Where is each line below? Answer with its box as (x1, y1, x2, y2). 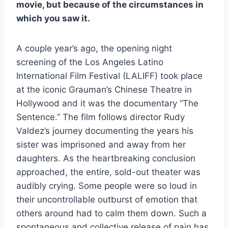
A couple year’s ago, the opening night (16, 43, 172, 53)
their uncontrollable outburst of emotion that (16, 194, 197, 205)
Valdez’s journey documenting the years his (16, 125, 193, 136)
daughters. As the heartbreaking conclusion (16, 153, 195, 163)
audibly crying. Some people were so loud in (16, 180, 197, 191)
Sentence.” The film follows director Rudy (16, 111, 185, 122)
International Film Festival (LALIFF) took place (16, 70, 203, 81)
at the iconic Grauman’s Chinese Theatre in (16, 84, 192, 95)
